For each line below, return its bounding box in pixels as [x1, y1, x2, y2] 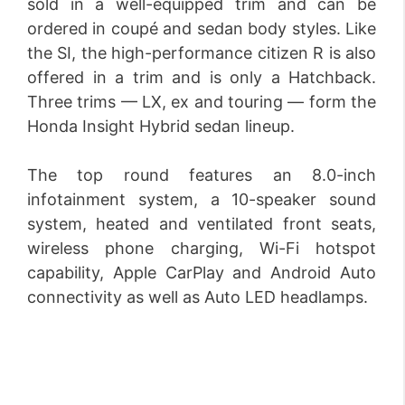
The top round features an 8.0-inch [27, 165, 376, 184]
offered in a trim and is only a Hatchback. [27, 68, 376, 87]
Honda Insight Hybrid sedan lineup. [27, 117, 295, 136]
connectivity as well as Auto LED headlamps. [27, 287, 368, 306]
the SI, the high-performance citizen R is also [27, 43, 376, 62]
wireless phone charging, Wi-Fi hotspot [27, 239, 376, 258]
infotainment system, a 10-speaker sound [27, 190, 376, 209]
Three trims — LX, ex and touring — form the [27, 92, 376, 111]
